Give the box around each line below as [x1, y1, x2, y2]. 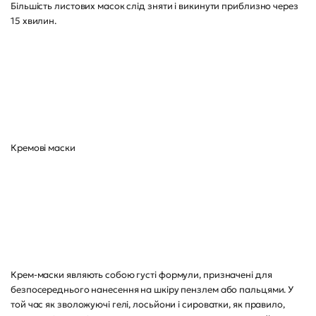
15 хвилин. [11, 15, 57, 27]
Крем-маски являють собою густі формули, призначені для [11, 269, 272, 281]
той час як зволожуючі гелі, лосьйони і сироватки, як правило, [11, 298, 285, 310]
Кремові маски [11, 142, 75, 154]
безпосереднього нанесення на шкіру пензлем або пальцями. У [11, 284, 294, 296]
